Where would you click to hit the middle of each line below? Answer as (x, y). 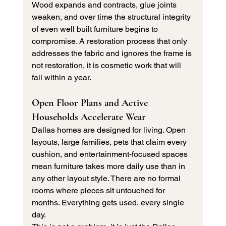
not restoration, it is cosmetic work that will (107, 66)
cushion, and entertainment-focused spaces (110, 154)
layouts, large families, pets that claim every (110, 142)
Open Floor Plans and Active (91, 103)
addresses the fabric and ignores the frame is (112, 53)
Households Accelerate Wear (89, 117)
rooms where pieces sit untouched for (99, 191)
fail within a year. (61, 78)
